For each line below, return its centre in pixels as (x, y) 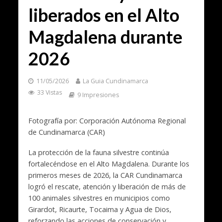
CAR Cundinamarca (151, 175)
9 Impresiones (98, 95)
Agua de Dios (147, 209)
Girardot (41, 209)
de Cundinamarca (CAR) (66, 132)
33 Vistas (49, 92)
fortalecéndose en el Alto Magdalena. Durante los (109, 164)
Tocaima (103, 209)
